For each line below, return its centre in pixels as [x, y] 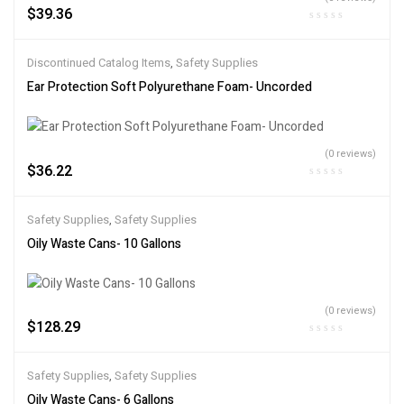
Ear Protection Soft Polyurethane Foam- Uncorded [170, 87]
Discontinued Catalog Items [99, 63]
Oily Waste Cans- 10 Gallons [104, 243]
